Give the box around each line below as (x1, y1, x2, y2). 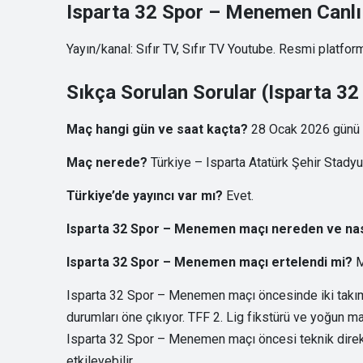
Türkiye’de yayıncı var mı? (66, 188, 223, 204)
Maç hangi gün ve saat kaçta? (66, 122, 248, 138)
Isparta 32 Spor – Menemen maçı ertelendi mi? (66, 254, 352, 271)
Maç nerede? (66, 155, 147, 171)
